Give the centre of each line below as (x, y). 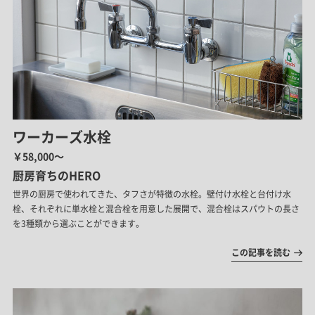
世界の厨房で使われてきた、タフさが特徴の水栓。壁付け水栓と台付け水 (152, 194)
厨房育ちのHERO (56, 175)
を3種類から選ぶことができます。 (78, 224)
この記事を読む (261, 253)
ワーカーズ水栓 (62, 137)
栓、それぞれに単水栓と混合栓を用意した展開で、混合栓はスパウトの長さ (156, 209)
